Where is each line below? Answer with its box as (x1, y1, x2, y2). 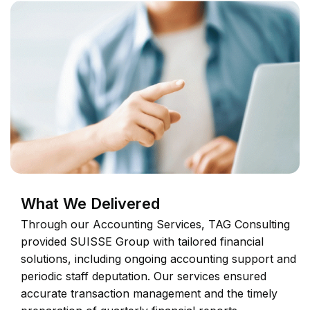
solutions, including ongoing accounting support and (21, 252, 296, 266)
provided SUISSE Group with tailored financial (21, 235, 264, 249)
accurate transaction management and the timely (21, 286, 277, 301)
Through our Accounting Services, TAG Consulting (21, 217, 290, 232)
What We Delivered (21, 194, 160, 213)
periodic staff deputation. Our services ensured (21, 269, 266, 284)
